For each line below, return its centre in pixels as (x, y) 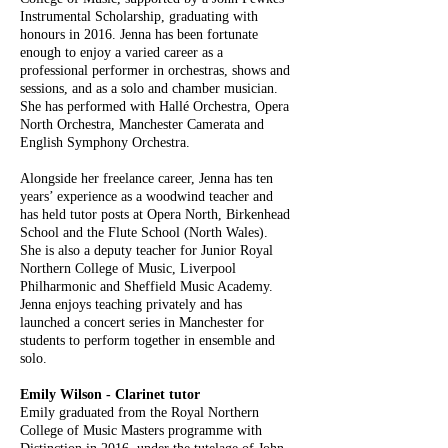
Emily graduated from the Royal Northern (139, 412)
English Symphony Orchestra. (105, 142)
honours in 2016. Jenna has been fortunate (139, 34)
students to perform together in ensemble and (147, 340)
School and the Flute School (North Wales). (144, 232)
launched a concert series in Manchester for (142, 322)
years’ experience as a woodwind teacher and (146, 196)
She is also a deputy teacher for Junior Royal (146, 250)
